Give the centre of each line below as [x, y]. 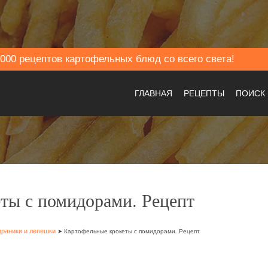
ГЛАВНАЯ [153, 93]
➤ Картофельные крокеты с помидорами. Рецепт [128, 231]
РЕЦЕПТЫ [204, 93]
